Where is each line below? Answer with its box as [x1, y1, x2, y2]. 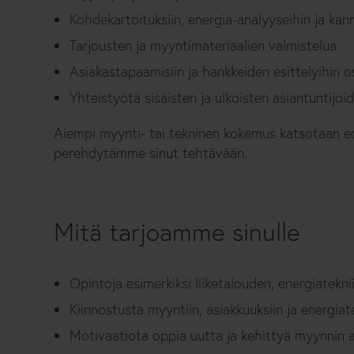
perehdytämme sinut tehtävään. [54, 144, 247, 162]
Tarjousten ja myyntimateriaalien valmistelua [70, 36, 337, 55]
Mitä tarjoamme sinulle [54, 217, 300, 247]
